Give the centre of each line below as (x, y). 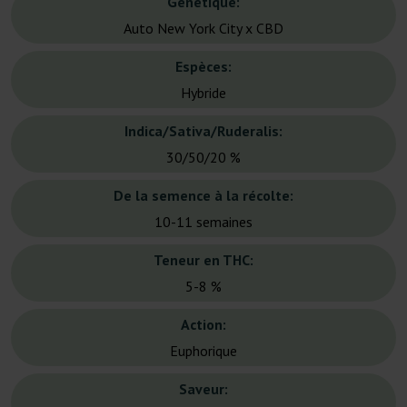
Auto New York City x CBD (203, 29)
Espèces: (203, 67)
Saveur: (203, 389)
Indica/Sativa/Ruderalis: (203, 131)
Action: (203, 325)
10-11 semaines (203, 222)
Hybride (203, 93)
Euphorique (203, 351)
